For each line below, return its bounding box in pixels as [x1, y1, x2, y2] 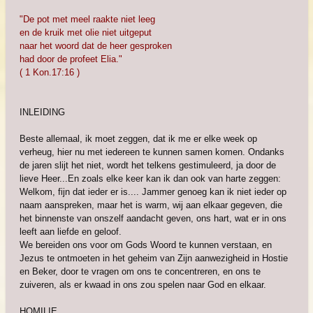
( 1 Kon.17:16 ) [19, 67, 80, 78]
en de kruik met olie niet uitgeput [19, 27, 152, 38]
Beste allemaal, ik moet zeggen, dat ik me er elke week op [19, 133, 257, 144]
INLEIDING [19, 107, 65, 117]
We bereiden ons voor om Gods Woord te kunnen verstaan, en [19, 240, 272, 250]
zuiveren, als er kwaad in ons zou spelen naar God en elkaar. [19, 279, 266, 290]
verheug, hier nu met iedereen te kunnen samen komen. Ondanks [19, 147, 284, 157]
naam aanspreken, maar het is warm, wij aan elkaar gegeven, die [19, 200, 282, 210]
